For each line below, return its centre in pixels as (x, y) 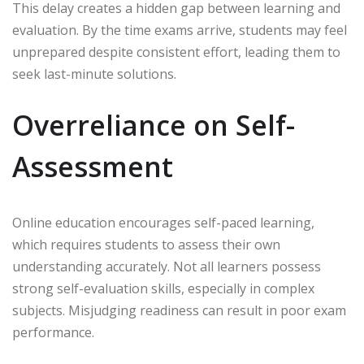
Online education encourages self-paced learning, (163, 223)
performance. (53, 333)
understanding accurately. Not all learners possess (167, 267)
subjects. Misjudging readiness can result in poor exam (179, 311)
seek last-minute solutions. (94, 74)
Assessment (93, 167)
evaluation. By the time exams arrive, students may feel (180, 30)
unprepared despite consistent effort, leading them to (176, 52)
